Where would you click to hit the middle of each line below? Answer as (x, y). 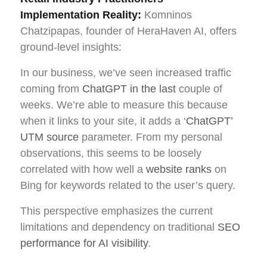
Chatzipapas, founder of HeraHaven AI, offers (128, 31)
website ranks (179, 169)
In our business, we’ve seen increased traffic (126, 72)
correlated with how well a (83, 169)
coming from (51, 89)
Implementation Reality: (81, 15)
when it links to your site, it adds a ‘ (103, 121)
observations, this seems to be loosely (111, 153)
